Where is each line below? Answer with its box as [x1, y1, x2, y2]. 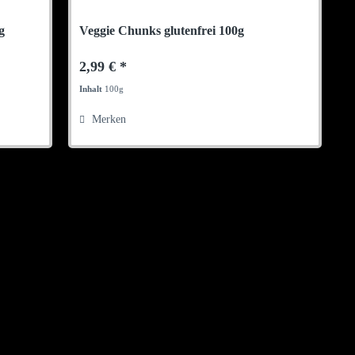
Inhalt [79, 83, 105, 94]
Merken [92, 113, 127, 125]
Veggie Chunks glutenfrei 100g [79, 23, 245, 37]
